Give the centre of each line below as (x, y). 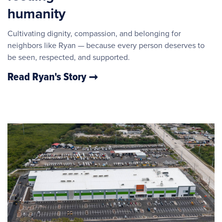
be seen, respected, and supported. (69, 57)
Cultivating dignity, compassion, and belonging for (94, 33)
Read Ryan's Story (48, 76)
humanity (36, 13)
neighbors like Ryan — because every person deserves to (106, 45)
